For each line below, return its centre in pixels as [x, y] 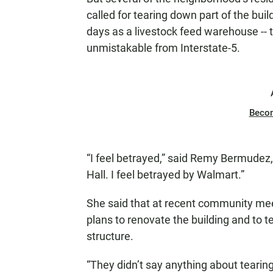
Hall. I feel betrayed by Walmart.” [165, 175]
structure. [110, 236]
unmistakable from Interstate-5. [163, 48]
